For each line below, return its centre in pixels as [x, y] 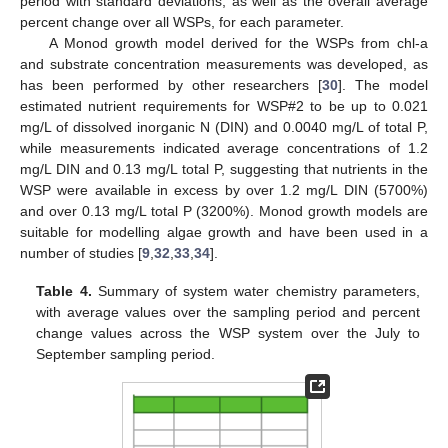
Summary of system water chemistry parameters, [255, 291]
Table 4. [64, 291]
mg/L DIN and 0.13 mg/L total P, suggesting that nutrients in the [224, 169]
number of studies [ [81, 253]
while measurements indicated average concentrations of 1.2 [224, 148]
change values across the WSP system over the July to [228, 333]
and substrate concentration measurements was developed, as [224, 64]
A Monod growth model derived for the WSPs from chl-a [238, 43]
